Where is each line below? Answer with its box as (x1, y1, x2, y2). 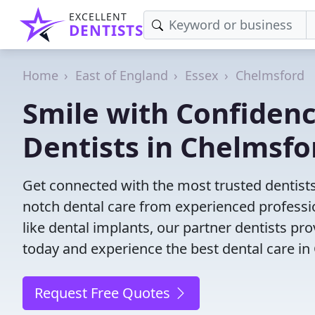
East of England (75, 67, 168, 84)
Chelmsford (236, 67, 304, 84)
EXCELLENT (69, 10, 127, 23)
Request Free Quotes (34, 283, 174, 302)
